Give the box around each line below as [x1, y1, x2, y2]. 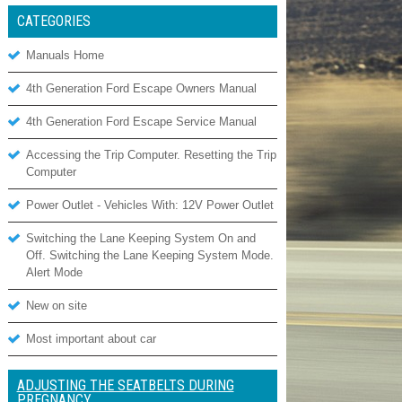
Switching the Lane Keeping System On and [25, 232, 256, 245]
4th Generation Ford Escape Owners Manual [25, 82, 257, 95]
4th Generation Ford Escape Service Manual [25, 115, 257, 128]
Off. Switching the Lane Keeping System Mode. [25, 249, 274, 262]
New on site [25, 299, 87, 312]
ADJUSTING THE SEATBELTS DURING [16, 377, 234, 394]
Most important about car [25, 332, 156, 345]
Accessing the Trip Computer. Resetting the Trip [25, 148, 276, 162]
